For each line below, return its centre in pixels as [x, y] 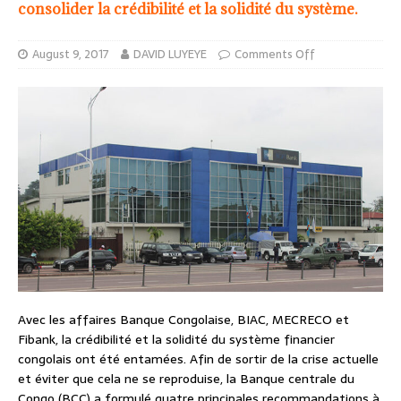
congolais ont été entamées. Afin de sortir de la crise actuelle [198, 359]
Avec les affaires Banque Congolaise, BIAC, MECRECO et [183, 320]
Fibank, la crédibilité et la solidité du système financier [176, 340]
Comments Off [275, 54]
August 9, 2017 [71, 54]
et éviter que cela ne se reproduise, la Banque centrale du [186, 379]
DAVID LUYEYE [170, 54]
